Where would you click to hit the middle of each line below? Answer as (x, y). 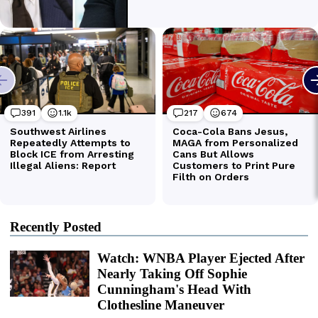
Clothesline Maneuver (161, 305)
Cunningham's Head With (174, 289)
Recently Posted (56, 226)
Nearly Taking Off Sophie (172, 273)
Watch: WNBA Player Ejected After (201, 258)
